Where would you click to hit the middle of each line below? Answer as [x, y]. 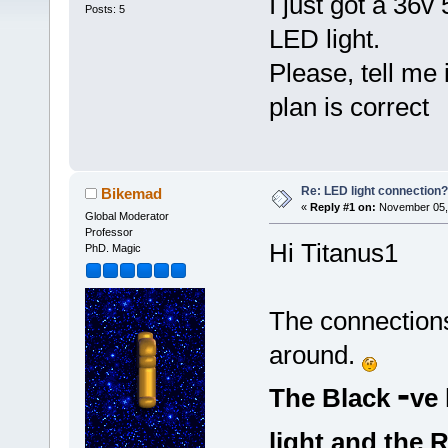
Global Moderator [126, 216]
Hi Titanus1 [333, 253]
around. [315, 355]
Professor [108, 232]
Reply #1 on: [342, 207]
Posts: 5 [104, 8]
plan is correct [348, 107]
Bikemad [132, 194]
